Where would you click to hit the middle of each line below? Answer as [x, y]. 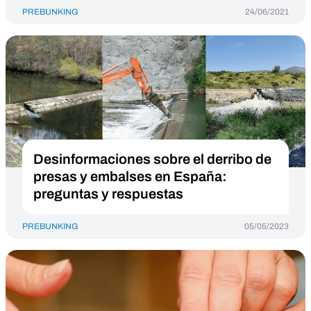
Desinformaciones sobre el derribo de [152, 159]
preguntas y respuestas [108, 194]
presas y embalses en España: [130, 176]
